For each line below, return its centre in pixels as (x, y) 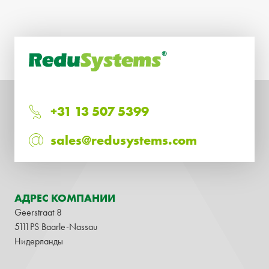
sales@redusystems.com (124, 140)
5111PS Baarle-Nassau (56, 226)
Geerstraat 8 (38, 212)
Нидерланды (39, 241)
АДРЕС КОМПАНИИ (65, 198)
